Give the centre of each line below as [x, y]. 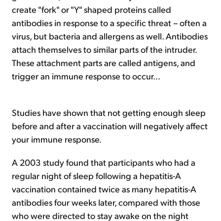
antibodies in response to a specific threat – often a [109, 22]
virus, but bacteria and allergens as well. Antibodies [110, 36]
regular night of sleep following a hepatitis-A [96, 175]
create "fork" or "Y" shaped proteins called [92, 9]
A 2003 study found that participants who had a [104, 162]
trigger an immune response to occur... [86, 76]
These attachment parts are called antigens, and [104, 62]
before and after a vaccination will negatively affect [110, 126]
